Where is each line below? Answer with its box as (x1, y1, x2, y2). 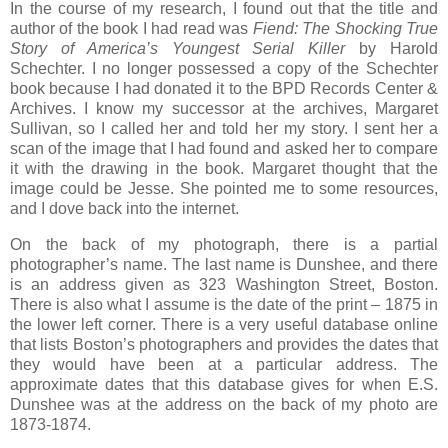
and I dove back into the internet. (10, 200, 239, 218)
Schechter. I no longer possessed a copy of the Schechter (10, 60, 438, 78)
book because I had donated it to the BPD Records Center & (10, 80, 438, 98)
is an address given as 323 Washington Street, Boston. (10, 276, 438, 294)
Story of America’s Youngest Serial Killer (10, 40, 346, 58)
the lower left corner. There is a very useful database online (10, 316, 438, 334)
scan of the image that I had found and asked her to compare (10, 140, 438, 158)
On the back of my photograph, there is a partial (10, 236, 438, 254)
